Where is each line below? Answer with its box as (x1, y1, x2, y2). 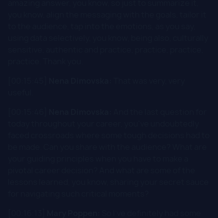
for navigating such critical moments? (8, 188, 149, 199)
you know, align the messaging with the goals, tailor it (8, 9, 206, 20)
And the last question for (112, 106, 207, 117)
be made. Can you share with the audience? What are (8, 141, 207, 152)
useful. (8, 87, 34, 98)
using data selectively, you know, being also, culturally (8, 32, 208, 43)
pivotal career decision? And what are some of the (8, 164, 195, 176)
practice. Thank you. (8, 55, 83, 67)
